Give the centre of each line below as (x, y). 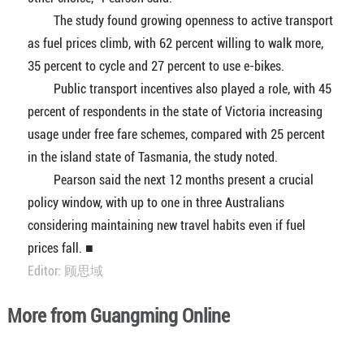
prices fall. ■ (60, 248)
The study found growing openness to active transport (180, 21)
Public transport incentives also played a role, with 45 (179, 89)
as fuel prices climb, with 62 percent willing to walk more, (175, 43)
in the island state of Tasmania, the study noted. (152, 157)
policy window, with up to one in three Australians (156, 203)
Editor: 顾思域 (65, 271)
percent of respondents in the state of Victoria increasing (175, 112)
